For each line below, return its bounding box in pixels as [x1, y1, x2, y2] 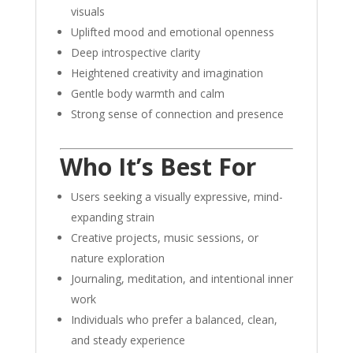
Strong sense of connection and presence [70, 106, 284, 122]
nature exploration [70, 251, 165, 266]
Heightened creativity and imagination [70, 65, 263, 81]
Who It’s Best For [59, 150, 256, 184]
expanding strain [70, 210, 154, 225]
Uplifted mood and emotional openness [70, 24, 274, 40]
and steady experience [70, 333, 185, 348]
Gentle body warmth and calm [70, 86, 225, 102]
